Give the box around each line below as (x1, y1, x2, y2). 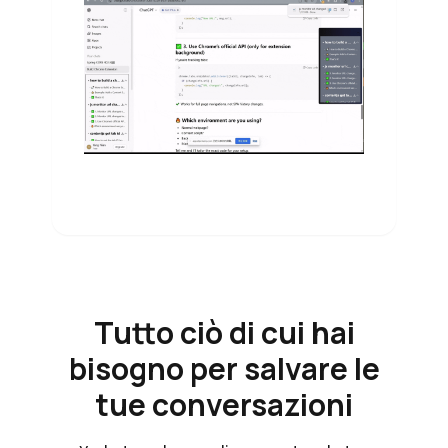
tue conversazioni (95, 384, 353, 425)
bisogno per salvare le (68, 348, 380, 389)
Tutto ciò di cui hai (93, 312, 355, 353)
